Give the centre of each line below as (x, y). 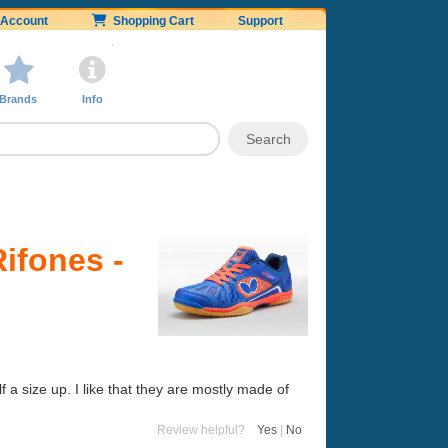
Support (260, 21)
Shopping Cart (150, 21)
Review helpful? (207, 429)
